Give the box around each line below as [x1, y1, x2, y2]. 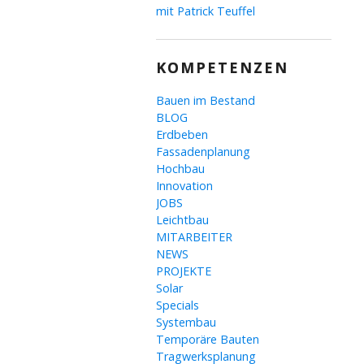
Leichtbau [156, 212, 210, 227]
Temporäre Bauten [156, 331, 260, 347]
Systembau [156, 314, 217, 330]
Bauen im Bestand [156, 93, 256, 108]
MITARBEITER [156, 229, 233, 245]
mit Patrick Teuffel [156, 3, 256, 19]
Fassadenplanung [156, 144, 251, 159]
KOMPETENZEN [156, 58, 289, 77]
